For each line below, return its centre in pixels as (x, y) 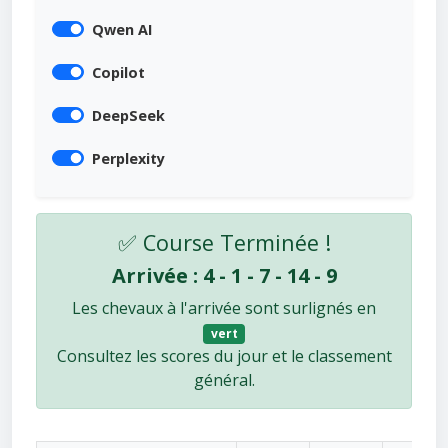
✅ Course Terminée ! (224, 242)
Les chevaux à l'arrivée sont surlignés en (224, 307)
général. (224, 380)
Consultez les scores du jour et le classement (224, 356)
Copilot (118, 72)
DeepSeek (128, 115)
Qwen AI (122, 29)
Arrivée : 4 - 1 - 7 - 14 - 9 (224, 275)
